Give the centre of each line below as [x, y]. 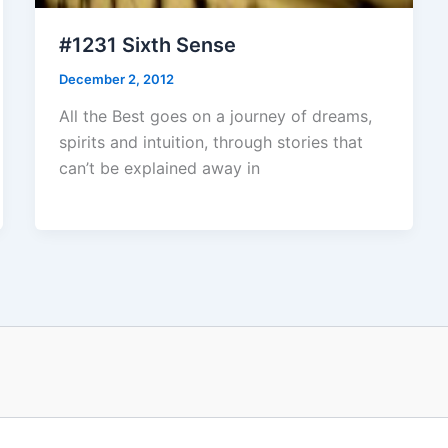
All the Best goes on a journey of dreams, [215, 116]
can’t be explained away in [159, 168]
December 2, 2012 [116, 78]
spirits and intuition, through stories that [210, 142]
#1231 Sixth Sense [147, 44]
